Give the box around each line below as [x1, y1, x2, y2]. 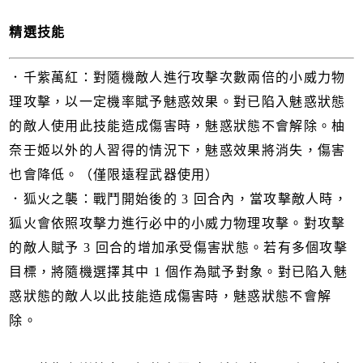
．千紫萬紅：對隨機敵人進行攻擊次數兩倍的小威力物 [9, 70, 346, 85]
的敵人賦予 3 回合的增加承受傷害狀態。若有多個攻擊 [9, 241, 348, 255]
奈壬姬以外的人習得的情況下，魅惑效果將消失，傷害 [9, 143, 346, 158]
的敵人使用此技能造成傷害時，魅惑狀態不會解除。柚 [9, 119, 346, 134]
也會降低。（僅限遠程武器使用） [9, 168, 220, 182]
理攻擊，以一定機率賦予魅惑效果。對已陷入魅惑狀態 [9, 95, 346, 109]
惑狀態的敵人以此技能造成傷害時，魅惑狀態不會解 [9, 289, 332, 304]
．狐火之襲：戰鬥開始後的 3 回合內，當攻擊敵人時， [9, 192, 348, 207]
